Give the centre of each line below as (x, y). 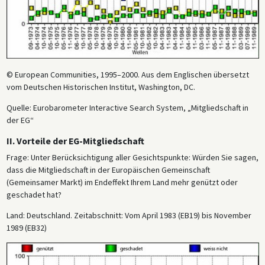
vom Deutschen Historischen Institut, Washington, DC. (101, 87)
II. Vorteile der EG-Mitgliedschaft (75, 141)
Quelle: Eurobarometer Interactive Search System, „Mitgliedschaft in (127, 107)
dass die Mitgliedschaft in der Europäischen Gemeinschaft (108, 169)
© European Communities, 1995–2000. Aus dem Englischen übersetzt (127, 74)
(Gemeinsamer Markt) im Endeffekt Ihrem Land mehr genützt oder (122, 182)
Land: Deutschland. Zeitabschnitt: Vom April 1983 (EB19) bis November (129, 215)
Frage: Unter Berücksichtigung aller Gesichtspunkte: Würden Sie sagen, (132, 157)
